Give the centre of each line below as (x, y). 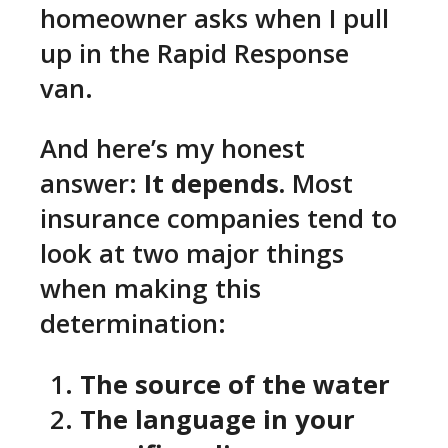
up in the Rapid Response (194, 53)
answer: (92, 184)
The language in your (217, 420)
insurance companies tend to (218, 219)
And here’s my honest (172, 149)
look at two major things (192, 254)
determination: (133, 324)
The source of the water (235, 385)
